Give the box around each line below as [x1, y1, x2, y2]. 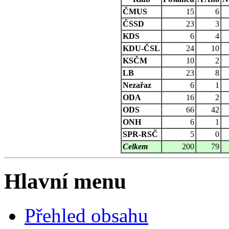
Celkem [123, 142, 148, 151]
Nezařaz [123, 81, 151, 90]
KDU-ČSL [123, 44, 160, 53]
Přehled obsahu [25, 204, 148, 227]
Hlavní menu [4, 169, 126, 194]
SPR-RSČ [123, 130, 158, 139]
